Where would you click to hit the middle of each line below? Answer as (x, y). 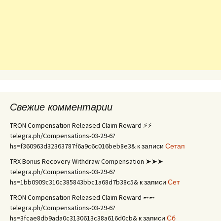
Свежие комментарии (61, 107)
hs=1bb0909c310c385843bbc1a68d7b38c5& (74, 182)
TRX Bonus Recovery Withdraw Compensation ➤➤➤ (87, 161)
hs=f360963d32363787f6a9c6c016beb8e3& (73, 146)
